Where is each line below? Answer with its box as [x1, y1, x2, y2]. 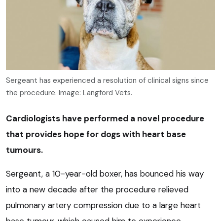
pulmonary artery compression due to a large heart [6, 199, 201, 211]
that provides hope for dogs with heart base [6, 128, 186, 140]
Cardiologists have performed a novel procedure [6, 112, 204, 124]
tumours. [6, 144, 43, 155]
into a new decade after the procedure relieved [6, 184, 188, 195]
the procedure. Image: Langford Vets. [6, 87, 132, 98]
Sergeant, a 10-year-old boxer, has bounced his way [6, 168, 204, 179]
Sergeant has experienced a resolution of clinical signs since [6, 75, 209, 85]
